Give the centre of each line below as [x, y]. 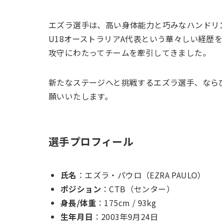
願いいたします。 [81, 96]
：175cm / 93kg [126, 203]
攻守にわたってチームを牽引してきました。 [130, 53]
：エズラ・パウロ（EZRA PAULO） [141, 175]
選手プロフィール [91, 141]
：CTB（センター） [138, 189]
